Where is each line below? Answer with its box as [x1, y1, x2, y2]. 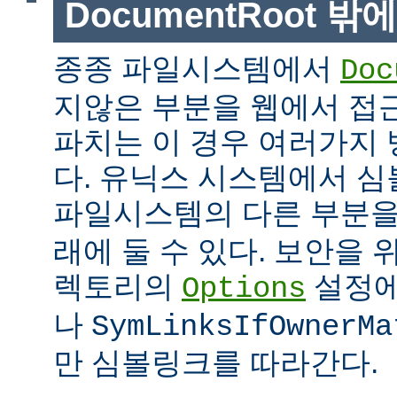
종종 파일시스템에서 [53, 51, 340, 86]
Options [182, 272, 306, 307]
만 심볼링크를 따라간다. [53, 346, 378, 380]
